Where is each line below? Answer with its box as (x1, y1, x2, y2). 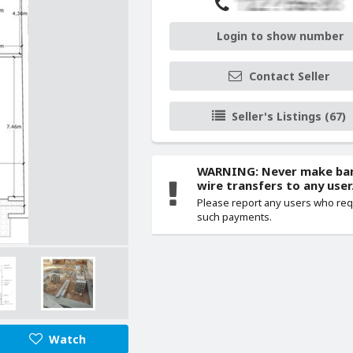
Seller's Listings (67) (232, 109, 347, 124)
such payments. (197, 209, 273, 224)
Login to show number (216, 28, 344, 44)
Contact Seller (248, 69, 329, 84)
